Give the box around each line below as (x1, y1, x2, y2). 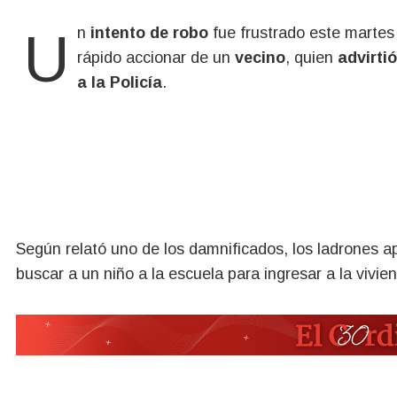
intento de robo (90, 23, 208, 42)
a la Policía (77, 73, 162, 91)
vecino (235, 48, 285, 66)
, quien (285, 48, 338, 66)
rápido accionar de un (77, 48, 235, 66)
